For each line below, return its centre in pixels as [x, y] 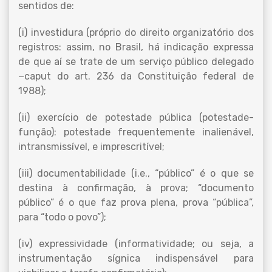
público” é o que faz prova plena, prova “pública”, [136, 202]
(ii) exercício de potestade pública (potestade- [136, 117]
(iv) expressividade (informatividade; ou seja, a [136, 244]
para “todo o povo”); [62, 217]
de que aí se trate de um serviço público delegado [136, 62]
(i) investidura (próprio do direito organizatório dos [136, 32]
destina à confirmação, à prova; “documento [136, 188]
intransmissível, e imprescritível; [91, 147]
